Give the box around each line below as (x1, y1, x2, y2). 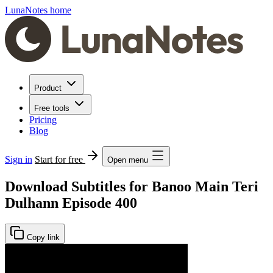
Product (34, 83, 62, 93)
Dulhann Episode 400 (5, 194, 137, 211)
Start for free (35, 154, 85, 165)
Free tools (34, 104, 69, 113)
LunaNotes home (5, 5, 71, 15)
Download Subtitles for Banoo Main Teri (5, 178, 258, 194)
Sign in (5, 154, 32, 165)
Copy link (24, 232, 60, 242)
